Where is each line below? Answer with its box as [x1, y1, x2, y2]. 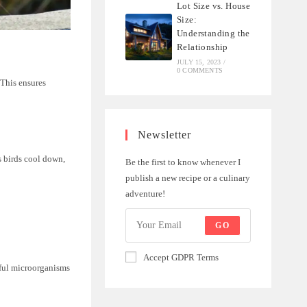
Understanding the [177, 27, 250, 38]
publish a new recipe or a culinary [125, 172, 250, 183]
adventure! [125, 188, 165, 199]
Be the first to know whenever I [125, 156, 241, 167]
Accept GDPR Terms [143, 251, 219, 262]
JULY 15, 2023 [177, 58, 221, 66]
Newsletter [137, 128, 191, 140]
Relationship [177, 41, 228, 52]
